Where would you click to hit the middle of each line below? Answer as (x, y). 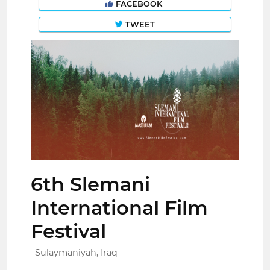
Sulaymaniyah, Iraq (77, 253)
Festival (69, 231)
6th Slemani (91, 184)
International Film (120, 208)
